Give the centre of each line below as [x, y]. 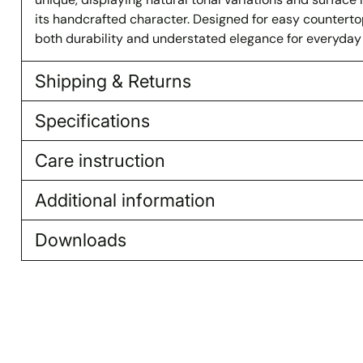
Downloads [80, 239]
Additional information [125, 200]
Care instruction [100, 160]
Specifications [92, 120]
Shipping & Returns [113, 81]
